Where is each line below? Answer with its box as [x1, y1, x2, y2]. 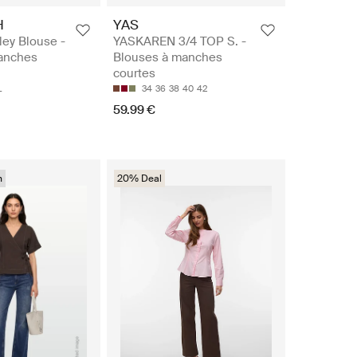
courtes [113, 65, 155, 82]
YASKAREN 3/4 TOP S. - [113, 33, 246, 50]
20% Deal [117, 172, 162, 186]
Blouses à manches [113, 49, 222, 66]
